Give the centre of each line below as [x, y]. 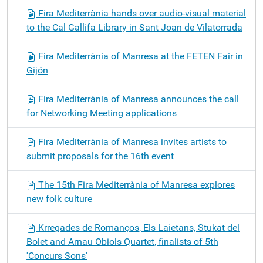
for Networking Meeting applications [102, 113]
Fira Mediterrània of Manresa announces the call [137, 99]
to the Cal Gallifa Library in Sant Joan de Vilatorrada [134, 27]
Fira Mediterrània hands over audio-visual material [141, 13]
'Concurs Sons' [57, 256]
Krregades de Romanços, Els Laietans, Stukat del [138, 227]
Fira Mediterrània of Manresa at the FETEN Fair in [139, 56]
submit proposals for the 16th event [100, 156]
